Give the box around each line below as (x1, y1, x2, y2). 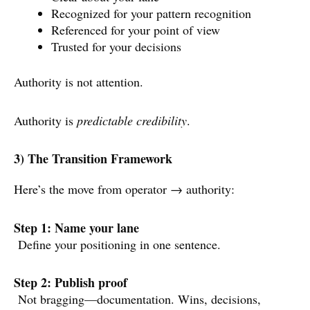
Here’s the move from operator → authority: (14, 181, 235, 198)
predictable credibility (77, 111, 187, 129)
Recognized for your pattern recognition (51, 5, 251, 22)
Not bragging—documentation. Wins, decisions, (14, 291, 261, 308)
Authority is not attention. (14, 73, 143, 91)
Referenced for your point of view (51, 21, 220, 39)
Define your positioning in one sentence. (14, 235, 221, 253)
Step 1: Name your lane (14, 218, 139, 237)
